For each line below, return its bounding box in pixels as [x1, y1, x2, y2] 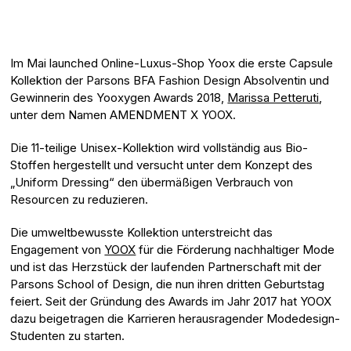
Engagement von [10, 241, 105, 257]
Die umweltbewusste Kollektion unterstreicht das [10, 224, 273, 240]
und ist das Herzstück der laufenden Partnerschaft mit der [10, 259, 322, 274]
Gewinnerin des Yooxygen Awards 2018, [10, 89, 228, 105]
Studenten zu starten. [10, 327, 125, 343]
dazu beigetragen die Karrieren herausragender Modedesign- [10, 310, 341, 326]
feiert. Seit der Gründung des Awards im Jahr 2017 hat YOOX [10, 293, 332, 309]
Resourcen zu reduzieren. [10, 191, 149, 207]
